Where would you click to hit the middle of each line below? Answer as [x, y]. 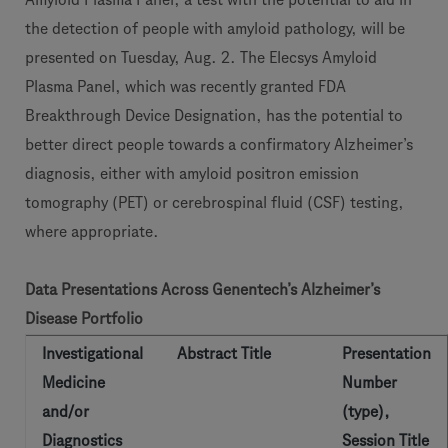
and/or [65, 411]
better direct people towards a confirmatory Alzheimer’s [219, 144]
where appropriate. [94, 231]
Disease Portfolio [86, 318]
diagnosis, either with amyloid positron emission [192, 173]
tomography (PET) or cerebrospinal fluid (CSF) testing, [214, 202]
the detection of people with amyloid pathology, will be [215, 28]
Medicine [73, 382]
